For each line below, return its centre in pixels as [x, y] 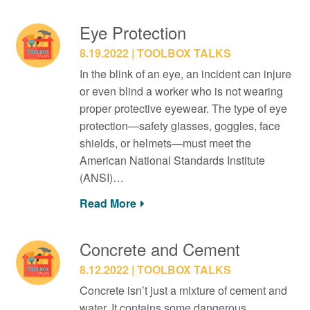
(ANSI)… [101, 177]
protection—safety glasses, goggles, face [180, 125]
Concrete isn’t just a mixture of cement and [183, 290]
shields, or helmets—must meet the [165, 143]
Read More [108, 203]
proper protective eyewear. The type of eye [183, 108]
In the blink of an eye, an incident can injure [185, 73]
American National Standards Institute [172, 160]
